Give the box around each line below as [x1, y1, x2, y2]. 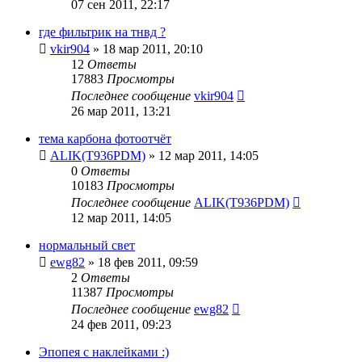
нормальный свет [39, 238, 135, 252]
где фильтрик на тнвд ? [39, 24, 166, 39]
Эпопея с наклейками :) [39, 344, 169, 359]
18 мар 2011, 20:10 [103, 41, 203, 56]
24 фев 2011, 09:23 [71, 317, 171, 331]
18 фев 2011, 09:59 [98, 255, 198, 269]
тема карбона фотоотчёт [39, 131, 171, 145]
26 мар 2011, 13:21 [71, 103, 171, 118]
